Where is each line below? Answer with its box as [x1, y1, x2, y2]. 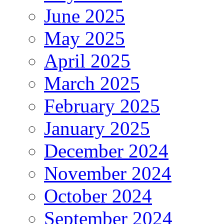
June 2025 [44, 4, 125, 26]
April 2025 [44, 49, 130, 71]
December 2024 [44, 139, 168, 161]
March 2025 [44, 72, 140, 94]
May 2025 [44, 27, 125, 49]
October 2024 [44, 184, 152, 206]
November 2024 [44, 162, 171, 184]
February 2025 [44, 94, 160, 116]
